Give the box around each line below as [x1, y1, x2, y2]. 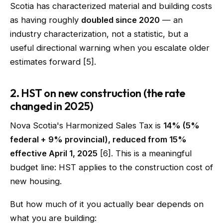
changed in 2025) [10, 99, 94, 113]
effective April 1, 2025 [10, 148, 98, 158]
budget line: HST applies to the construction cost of [10, 162, 213, 172]
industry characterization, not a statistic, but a [10, 29, 188, 39]
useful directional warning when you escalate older [10, 43, 210, 53]
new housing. [10, 176, 62, 186]
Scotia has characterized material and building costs [10, 1, 212, 11]
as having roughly [10, 15, 81, 25]
